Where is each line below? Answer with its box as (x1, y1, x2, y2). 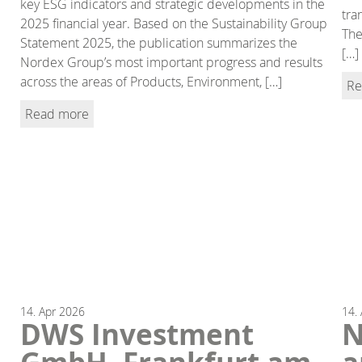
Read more (25, 104, 90, 123)
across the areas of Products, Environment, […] (20, 72, 283, 90)
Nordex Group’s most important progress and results (20, 53, 323, 71)
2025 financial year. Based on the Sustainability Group (20, 14, 328, 32)
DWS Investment (20, 314, 255, 354)
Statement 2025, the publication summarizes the (20, 33, 298, 52)
